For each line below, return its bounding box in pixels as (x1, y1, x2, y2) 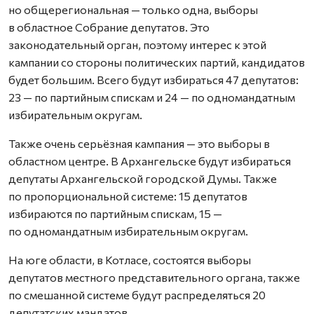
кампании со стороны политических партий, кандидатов (8, 55, 305, 69)
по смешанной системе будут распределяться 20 (8, 288, 266, 301)
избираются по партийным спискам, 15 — (8, 207, 222, 220)
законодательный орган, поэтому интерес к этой (8, 38, 266, 51)
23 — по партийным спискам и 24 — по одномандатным (8, 90, 295, 104)
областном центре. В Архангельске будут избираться (8, 154, 291, 168)
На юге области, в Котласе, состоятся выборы (8, 253, 251, 266)
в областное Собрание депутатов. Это (8, 20, 210, 34)
